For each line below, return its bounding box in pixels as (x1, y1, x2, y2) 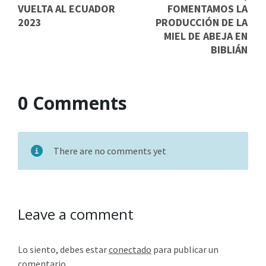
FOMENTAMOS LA (167, 2, 248, 16)
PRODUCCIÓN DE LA (156, 15, 248, 30)
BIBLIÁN (211, 43, 248, 57)
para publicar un (151, 243, 218, 256)
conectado (109, 243, 151, 256)
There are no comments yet (53, 145, 166, 157)
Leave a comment (18, 204, 134, 224)
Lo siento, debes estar (18, 243, 109, 256)
